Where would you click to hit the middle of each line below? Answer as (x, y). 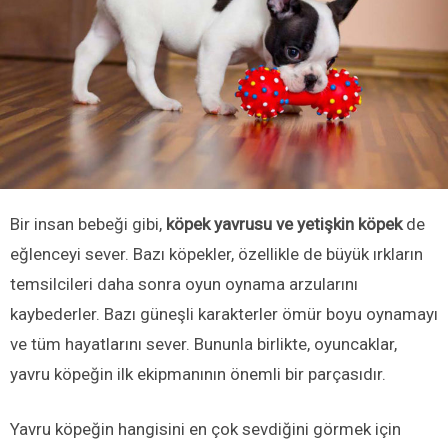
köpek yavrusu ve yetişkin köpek (284, 223)
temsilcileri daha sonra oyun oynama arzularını (184, 283)
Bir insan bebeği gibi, (88, 223)
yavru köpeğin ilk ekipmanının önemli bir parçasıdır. (198, 373)
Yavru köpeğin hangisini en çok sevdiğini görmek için (205, 428)
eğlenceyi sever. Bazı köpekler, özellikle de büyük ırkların (216, 253)
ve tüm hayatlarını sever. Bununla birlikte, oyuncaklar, (203, 343)
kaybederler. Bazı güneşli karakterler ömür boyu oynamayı (224, 313)
